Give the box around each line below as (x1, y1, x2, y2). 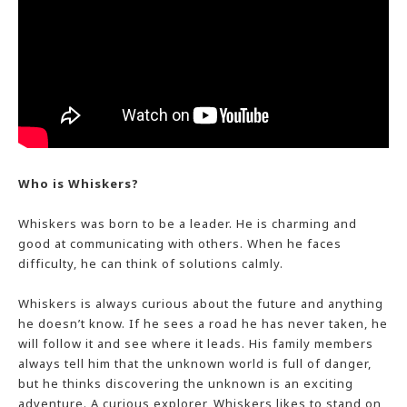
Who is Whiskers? (18, 175, 139, 192)
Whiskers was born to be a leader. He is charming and (18, 215, 357, 232)
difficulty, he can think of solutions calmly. (18, 255, 283, 272)
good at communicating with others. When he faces (18, 235, 342, 252)
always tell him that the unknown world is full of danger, (18, 355, 372, 372)
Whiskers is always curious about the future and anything (18, 295, 383, 312)
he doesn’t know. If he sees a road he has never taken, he (18, 315, 388, 332)
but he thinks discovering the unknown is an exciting (18, 375, 353, 392)
